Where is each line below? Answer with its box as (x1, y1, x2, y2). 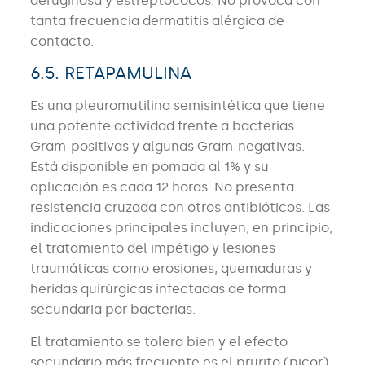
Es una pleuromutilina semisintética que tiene (29, 98, 325, 114)
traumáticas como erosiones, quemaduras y (29, 261, 312, 277)
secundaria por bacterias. (29, 301, 196, 318)
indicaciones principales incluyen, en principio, (29, 220, 332, 236)
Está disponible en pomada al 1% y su (29, 159, 269, 175)
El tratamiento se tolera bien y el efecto (29, 334, 288, 350)
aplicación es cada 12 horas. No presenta (29, 179, 294, 196)
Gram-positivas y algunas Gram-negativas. (29, 139, 305, 155)
